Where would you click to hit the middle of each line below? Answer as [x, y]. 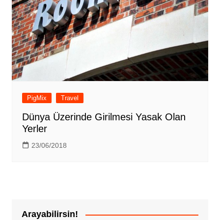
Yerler [34, 129]
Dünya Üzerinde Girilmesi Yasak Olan [104, 117]
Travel [69, 98]
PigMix [37, 98]
